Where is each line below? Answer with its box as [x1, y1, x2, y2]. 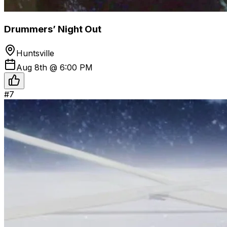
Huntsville [16, 48, 54, 59]
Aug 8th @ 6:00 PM [16, 62, 93, 73]
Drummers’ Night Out [4, 23, 101, 35]
